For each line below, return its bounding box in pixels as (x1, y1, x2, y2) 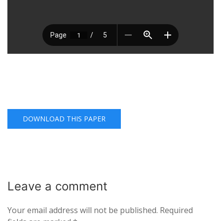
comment (55, 179, 108, 193)
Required (160, 205, 193, 216)
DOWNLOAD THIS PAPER (23, 114, 106, 123)
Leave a (7, 179, 55, 193)
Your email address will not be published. (7, 205, 158, 216)
